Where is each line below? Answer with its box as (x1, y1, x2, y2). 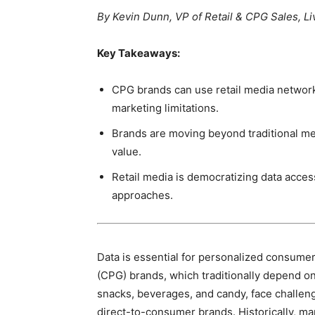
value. (112, 145, 141, 158)
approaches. (112, 188, 173, 202)
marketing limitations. (112, 101, 219, 115)
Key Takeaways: (97, 46, 180, 60)
